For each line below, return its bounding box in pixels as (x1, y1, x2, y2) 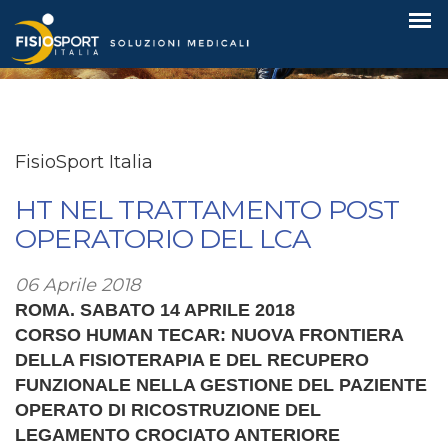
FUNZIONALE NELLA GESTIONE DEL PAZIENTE (15, 375, 427, 395)
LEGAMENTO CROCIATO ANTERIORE (15, 425, 340, 445)
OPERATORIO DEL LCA (15, 222, 311, 255)
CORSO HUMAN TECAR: (15, 325, 231, 345)
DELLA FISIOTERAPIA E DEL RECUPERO (15, 350, 369, 370)
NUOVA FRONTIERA (231, 325, 403, 345)
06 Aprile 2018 (15, 274, 140, 296)
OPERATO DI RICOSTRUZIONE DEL (15, 400, 321, 420)
